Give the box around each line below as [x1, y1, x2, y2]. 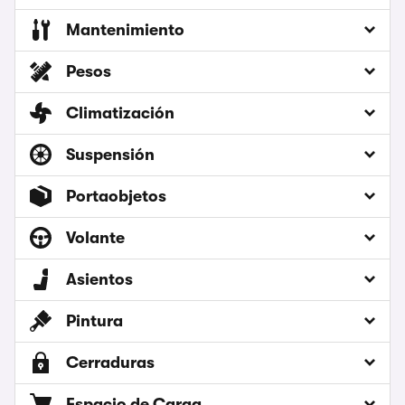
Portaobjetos [66, 187, 166, 206]
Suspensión [66, 146, 155, 165]
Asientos [66, 270, 133, 289]
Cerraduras [66, 353, 155, 372]
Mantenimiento [66, 21, 184, 40]
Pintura [66, 312, 123, 331]
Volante [66, 229, 125, 248]
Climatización [66, 104, 174, 123]
